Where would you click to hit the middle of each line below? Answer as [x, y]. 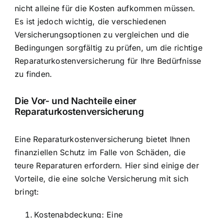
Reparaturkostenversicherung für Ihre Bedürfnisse [108, 61]
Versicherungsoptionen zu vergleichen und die [102, 34]
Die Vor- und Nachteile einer [76, 101]
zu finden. [34, 74]
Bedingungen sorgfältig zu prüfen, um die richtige [109, 47]
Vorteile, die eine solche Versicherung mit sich [102, 178]
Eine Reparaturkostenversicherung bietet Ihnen [102, 139]
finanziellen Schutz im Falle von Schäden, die [100, 152]
